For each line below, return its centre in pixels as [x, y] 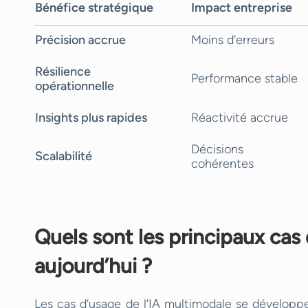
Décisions [217, 149]
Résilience [63, 71]
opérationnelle [75, 86]
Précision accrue [80, 40]
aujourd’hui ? [93, 266]
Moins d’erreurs [233, 40]
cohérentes [222, 164]
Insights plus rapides [91, 118]
